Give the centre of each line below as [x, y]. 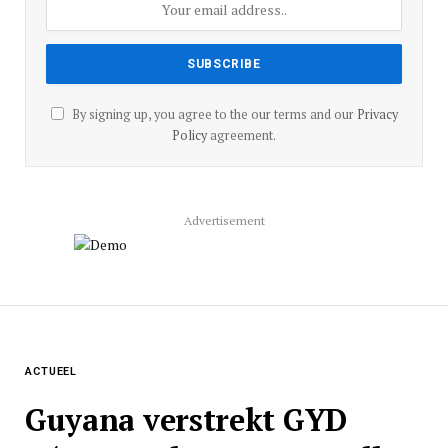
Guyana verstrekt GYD [186, 420]
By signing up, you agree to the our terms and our [212, 115]
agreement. [241, 136]
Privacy [377, 115]
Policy [189, 136]
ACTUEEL [51, 372]
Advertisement [224, 221]
